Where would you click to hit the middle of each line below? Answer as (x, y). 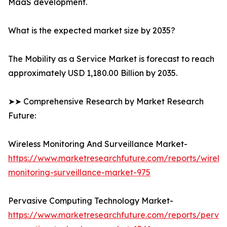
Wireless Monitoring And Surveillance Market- (98, 144)
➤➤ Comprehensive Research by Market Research (106, 102)
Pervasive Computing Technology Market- (91, 201)
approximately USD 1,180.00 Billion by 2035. (93, 73)
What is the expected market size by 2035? (92, 31)
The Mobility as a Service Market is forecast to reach (111, 59)
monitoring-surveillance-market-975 (79, 173)
